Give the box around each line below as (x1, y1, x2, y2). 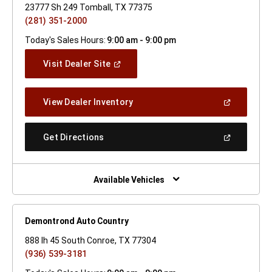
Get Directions (43, 132, 104, 142)
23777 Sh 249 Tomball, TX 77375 (25, 2, 152, 12)
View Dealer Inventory (43, 97, 134, 107)
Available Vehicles (93, 174, 165, 185)
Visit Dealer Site (43, 58, 111, 69)
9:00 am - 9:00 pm (106, 35, 176, 45)
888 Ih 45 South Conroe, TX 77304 (25, 235, 156, 245)
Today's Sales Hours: (25, 35, 106, 45)
